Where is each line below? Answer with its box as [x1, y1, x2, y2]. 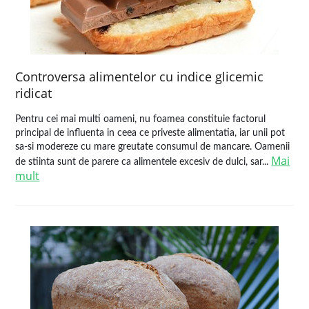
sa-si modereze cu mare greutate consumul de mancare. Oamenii [15, 142, 290, 152]
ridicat [15, 85, 52, 101]
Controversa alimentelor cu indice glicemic [15, 68, 264, 85]
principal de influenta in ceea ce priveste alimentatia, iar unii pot [15, 128, 286, 138]
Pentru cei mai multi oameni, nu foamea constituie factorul [15, 114, 266, 124]
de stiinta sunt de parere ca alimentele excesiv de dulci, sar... [15, 157, 272, 167]
